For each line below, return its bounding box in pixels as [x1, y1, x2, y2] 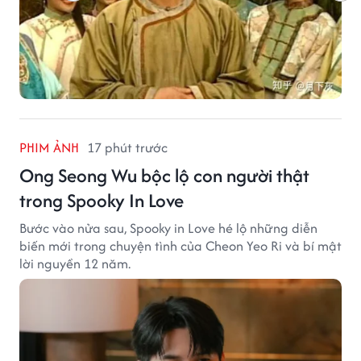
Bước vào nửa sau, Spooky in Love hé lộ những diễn [19, 218, 317, 238]
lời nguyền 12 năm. [19, 253, 131, 273]
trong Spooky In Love [19, 186, 184, 214]
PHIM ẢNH [19, 137, 79, 157]
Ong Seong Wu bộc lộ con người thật [19, 161, 309, 189]
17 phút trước [87, 137, 168, 157]
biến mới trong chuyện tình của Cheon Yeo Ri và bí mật [19, 235, 342, 255]
